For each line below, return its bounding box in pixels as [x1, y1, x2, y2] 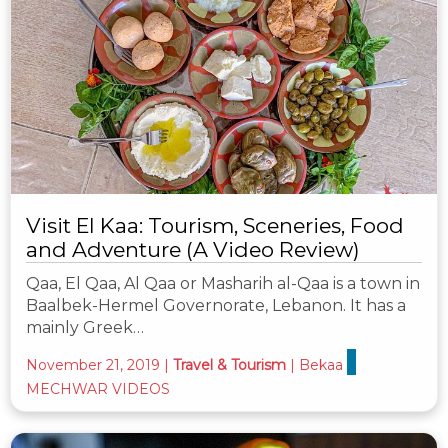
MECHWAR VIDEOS [26, 380, 170, 399]
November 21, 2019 [26, 356, 160, 375]
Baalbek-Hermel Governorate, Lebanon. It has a [26, 296, 406, 316]
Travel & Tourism [173, 356, 286, 375]
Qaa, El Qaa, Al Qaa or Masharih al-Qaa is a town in [26, 274, 420, 294]
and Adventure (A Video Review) [26, 237, 360, 263]
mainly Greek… [26, 318, 144, 338]
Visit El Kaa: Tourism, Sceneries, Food [26, 213, 404, 239]
